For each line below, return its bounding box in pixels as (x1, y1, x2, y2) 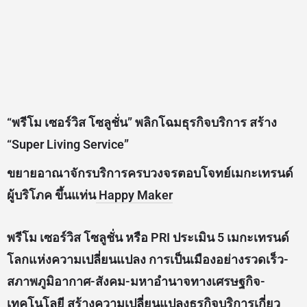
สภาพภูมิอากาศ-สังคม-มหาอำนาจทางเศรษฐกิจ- (7, 274, 265, 289)
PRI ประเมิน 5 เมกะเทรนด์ (151, 230, 289, 245)
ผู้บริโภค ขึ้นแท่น (7, 188, 96, 203)
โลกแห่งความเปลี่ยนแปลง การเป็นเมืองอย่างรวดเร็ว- (7, 252, 288, 267)
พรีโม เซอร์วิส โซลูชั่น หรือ (7, 230, 151, 245)
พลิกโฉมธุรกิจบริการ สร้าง (135, 115, 277, 130)
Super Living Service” (12, 137, 129, 152)
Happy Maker (96, 188, 173, 203)
